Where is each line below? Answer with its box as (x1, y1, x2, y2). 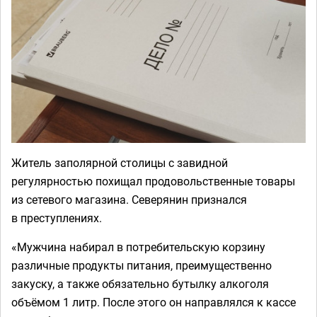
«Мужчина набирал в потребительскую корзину (11, 239, 265, 255)
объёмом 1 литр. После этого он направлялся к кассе (11, 294, 296, 310)
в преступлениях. (11, 210, 102, 226)
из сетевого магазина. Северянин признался (11, 192, 247, 207)
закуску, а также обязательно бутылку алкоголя (11, 276, 269, 292)
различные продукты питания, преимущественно (11, 258, 272, 273)
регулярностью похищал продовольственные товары (11, 173, 295, 189)
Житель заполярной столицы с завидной (11, 155, 228, 171)
